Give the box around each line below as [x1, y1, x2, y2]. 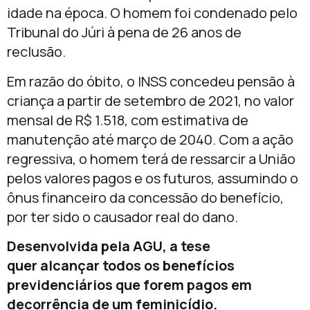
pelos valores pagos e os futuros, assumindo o [7, 168, 298, 188]
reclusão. [7, 42, 66, 62]
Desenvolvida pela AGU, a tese [7, 237, 210, 256]
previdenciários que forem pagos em [7, 275, 252, 295]
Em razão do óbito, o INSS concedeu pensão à [7, 71, 295, 91]
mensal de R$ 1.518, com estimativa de [7, 110, 248, 129]
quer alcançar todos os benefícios [7, 256, 235, 275]
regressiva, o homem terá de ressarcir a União [7, 149, 295, 168]
